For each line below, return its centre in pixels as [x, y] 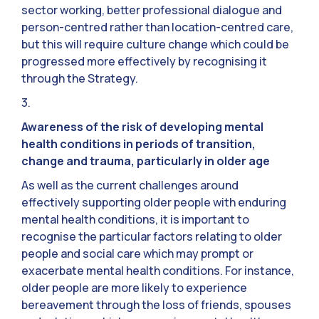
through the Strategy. [80, 79]
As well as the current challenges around [130, 185]
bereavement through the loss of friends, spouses [156, 305]
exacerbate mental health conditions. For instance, [158, 271]
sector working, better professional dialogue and [152, 10]
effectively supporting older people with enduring [154, 203]
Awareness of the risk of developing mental [142, 127]
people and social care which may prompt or [137, 254]
